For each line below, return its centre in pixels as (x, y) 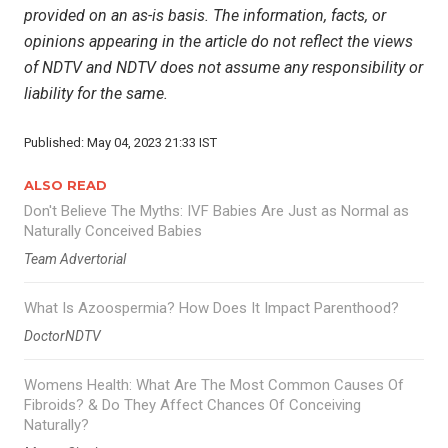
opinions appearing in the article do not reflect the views (218, 42)
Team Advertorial (75, 259)
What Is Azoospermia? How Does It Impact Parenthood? (211, 308)
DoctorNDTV (62, 336)
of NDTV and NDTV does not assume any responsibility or (223, 68)
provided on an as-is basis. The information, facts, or (205, 16)
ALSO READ (65, 185)
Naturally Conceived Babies (113, 231)
